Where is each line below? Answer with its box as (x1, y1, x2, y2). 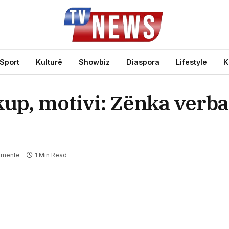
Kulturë (36, 57, 62, 66)
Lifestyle (176, 57, 207, 66)
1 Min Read (34, 151, 67, 159)
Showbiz (79, 57, 110, 66)
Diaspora (126, 57, 159, 66)
